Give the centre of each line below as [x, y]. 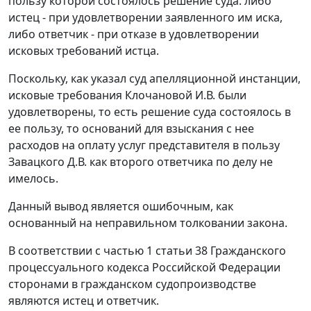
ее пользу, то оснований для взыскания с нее [131, 129]
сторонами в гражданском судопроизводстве [132, 284]
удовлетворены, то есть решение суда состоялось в [150, 112]
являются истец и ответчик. [84, 301]
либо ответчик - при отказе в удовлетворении [134, 34]
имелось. [33, 179]
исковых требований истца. [84, 51]
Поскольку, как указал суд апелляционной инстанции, [154, 79]
